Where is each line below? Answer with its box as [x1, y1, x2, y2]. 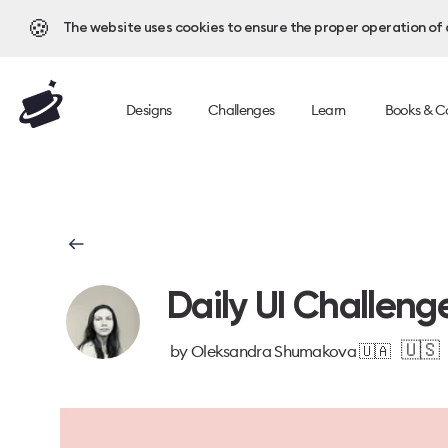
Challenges [207, 100, 275, 119]
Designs [126, 100, 172, 119]
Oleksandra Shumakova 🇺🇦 [190, 341, 390, 361]
